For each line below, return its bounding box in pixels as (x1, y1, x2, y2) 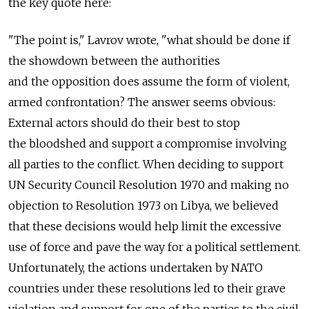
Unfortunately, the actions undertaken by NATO (8, 261, 263, 275)
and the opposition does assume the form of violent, (8, 74, 290, 89)
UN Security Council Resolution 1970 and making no (8, 178, 289, 192)
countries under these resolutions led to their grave (8, 281, 286, 296)
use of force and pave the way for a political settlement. (8, 240, 301, 255)
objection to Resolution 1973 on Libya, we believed (8, 199, 279, 213)
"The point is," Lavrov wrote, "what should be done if (8, 33, 290, 48)
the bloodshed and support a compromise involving (8, 137, 287, 151)
